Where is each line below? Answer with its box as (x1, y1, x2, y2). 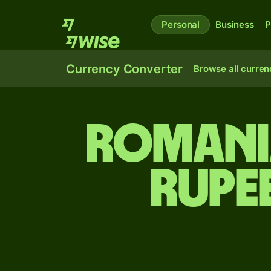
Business (215, 19, 254, 30)
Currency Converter (66, 62, 183, 76)
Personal (162, 19, 200, 30)
